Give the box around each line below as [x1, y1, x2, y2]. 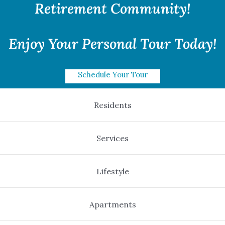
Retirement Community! [35, 5, 190, 23]
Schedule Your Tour [77, 75, 148, 85]
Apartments [89, 204, 136, 215]
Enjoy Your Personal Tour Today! [9, 40, 216, 58]
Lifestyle [96, 171, 129, 182]
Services [96, 138, 129, 149]
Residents [93, 105, 132, 116]
